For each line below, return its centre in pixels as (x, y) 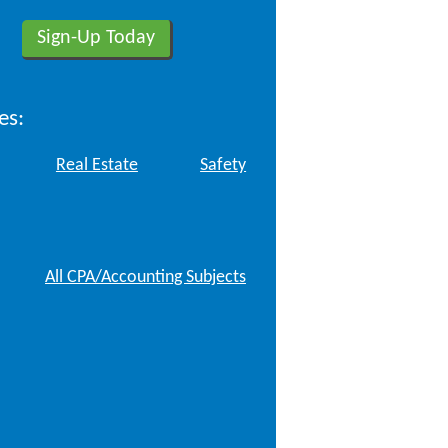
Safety (223, 166)
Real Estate (96, 166)
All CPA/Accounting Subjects (146, 278)
